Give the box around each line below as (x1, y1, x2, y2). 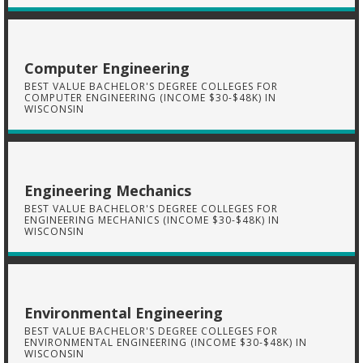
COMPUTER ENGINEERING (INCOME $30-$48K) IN (24, 91, 276, 105)
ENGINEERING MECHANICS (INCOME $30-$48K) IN (24, 213, 280, 227)
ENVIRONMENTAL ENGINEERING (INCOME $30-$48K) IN (24, 335, 307, 349)
